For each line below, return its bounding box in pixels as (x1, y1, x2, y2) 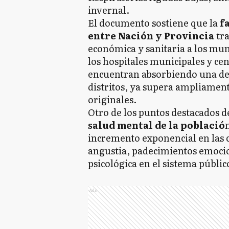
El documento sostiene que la (88, 16, 218, 30)
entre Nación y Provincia (88, 29, 214, 42)
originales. (88, 93, 136, 106)
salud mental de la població (88, 118, 225, 132)
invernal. (88, 3, 129, 17)
